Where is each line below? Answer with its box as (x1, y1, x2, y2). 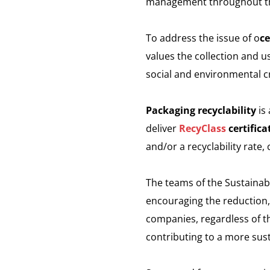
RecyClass (179, 122, 226, 135)
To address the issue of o (146, 31, 260, 45)
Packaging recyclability (146, 104, 256, 117)
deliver (146, 122, 179, 135)
